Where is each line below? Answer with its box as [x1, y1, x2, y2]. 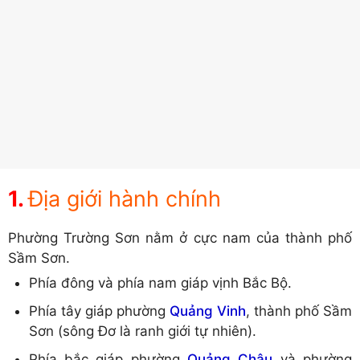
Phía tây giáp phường [28, 302, 170, 319]
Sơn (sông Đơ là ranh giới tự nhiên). [28, 322, 256, 339]
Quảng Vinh [169, 302, 246, 319]
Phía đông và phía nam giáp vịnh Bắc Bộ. [28, 274, 292, 291]
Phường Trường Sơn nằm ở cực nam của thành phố [8, 230, 352, 247]
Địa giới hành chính [28, 186, 221, 213]
